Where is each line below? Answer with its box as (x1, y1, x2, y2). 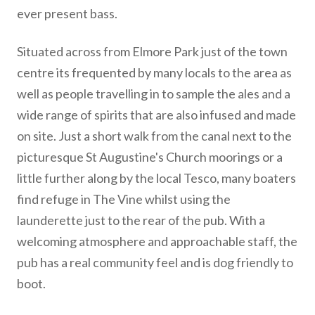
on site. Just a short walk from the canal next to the (17, 127, 292, 143)
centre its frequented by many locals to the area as (17, 64, 292, 80)
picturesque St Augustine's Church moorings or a (17, 148, 283, 165)
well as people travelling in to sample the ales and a (17, 85, 290, 101)
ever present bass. (17, 5, 117, 21)
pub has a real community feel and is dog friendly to (17, 254, 293, 270)
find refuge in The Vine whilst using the (17, 191, 231, 207)
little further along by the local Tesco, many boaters (17, 169, 296, 186)
